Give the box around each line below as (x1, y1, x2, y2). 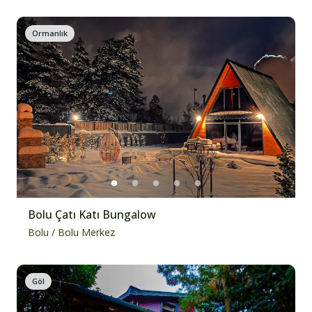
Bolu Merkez (58, 226, 115, 239)
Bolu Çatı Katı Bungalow (28, 207, 156, 222)
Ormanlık (32, 28, 68, 38)
